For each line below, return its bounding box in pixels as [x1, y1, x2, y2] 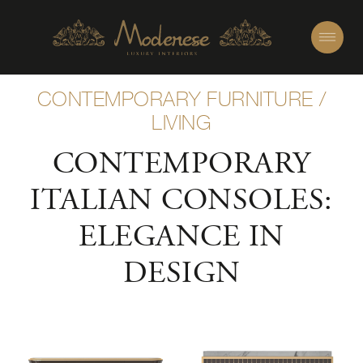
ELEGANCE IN [79, 223, 284, 254]
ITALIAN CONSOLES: [30, 186, 333, 217]
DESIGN [122, 259, 241, 290]
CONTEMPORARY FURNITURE [36, 88, 314, 111]
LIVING [152, 111, 211, 135]
